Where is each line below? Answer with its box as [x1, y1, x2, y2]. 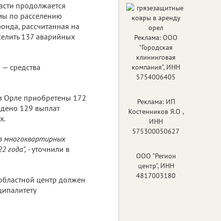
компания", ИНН [132, 62, 180, 72]
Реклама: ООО [134, 33, 178, 42]
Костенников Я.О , [128, 107, 184, 116]
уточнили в [32, 144, 70, 154]
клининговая [136, 52, 176, 62]
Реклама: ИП [137, 97, 175, 106]
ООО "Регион [136, 151, 176, 160]
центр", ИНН [138, 161, 174, 170]
